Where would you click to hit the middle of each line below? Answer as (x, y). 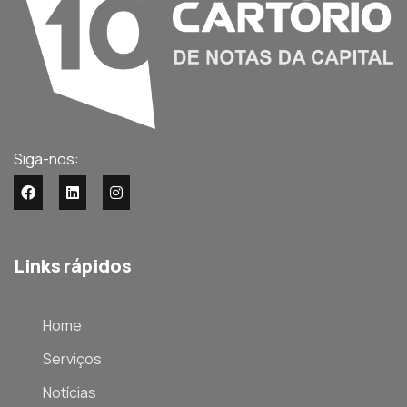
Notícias (69, 392)
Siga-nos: (46, 159)
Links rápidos (73, 265)
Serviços (72, 358)
